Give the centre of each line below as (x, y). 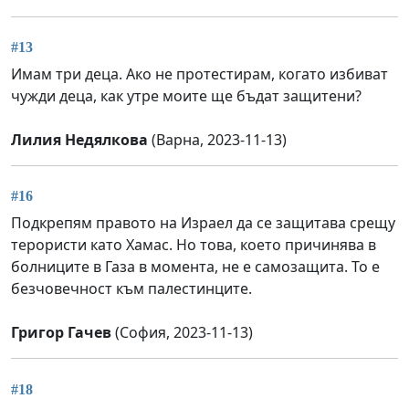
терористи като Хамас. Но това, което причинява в (194, 245)
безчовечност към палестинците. (131, 289)
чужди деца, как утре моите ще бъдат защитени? (186, 96)
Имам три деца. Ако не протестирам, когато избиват (199, 74)
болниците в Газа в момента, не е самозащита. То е (195, 267)
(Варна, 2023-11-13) (217, 140)
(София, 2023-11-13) (182, 333)
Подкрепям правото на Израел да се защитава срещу (203, 223)
